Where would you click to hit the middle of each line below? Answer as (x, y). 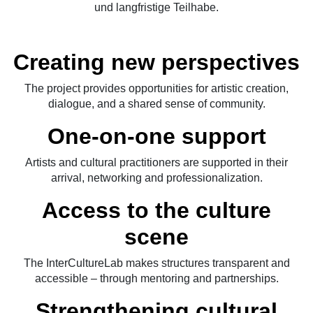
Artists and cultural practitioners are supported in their (156, 163)
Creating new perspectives (156, 63)
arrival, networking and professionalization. (156, 178)
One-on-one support (156, 137)
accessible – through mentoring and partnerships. (156, 279)
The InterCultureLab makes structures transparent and (156, 263)
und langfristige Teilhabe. (156, 8)
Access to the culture (156, 211)
